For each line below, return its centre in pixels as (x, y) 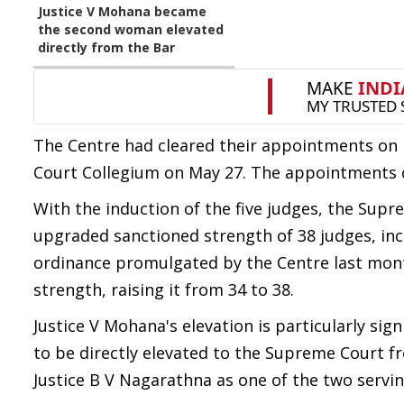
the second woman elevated (131, 29)
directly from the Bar (106, 47)
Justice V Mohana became (122, 11)
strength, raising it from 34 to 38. (164, 289)
